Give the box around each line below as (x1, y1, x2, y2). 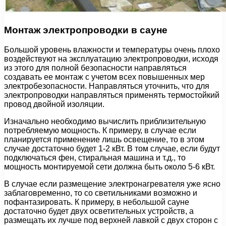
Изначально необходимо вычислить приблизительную (4, 117, 206, 126)
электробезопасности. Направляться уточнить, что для (4, 81, 209, 90)
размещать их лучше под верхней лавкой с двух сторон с (4, 215, 218, 224)
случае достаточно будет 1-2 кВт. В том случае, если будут (4, 144, 220, 153)
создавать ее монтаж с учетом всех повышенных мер (4, 72, 205, 81)
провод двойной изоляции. (4, 99, 104, 108)
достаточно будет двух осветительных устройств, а (4, 206, 194, 215)
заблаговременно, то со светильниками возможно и (4, 188, 197, 197)
